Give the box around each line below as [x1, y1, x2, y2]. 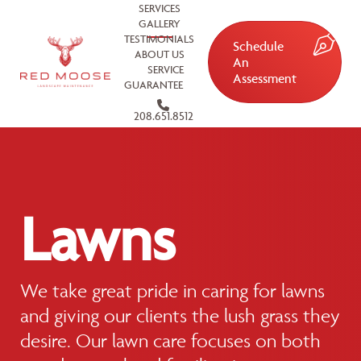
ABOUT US [134, 48, 185, 60]
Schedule [233, 38, 284, 54]
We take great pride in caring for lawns [20, 279, 325, 302]
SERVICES [138, 2, 180, 15]
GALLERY [138, 17, 180, 30]
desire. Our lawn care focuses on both [20, 329, 321, 352]
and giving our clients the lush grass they [20, 304, 340, 327]
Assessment [233, 70, 297, 86]
